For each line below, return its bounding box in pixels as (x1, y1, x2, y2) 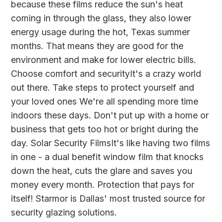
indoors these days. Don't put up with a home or (11, 110, 209, 121)
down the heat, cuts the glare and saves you (11, 166, 193, 176)
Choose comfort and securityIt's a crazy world (11, 68, 202, 79)
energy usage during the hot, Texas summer (11, 27, 190, 38)
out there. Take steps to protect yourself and (11, 82, 195, 93)
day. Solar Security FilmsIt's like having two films (11, 138, 211, 149)
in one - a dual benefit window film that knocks (11, 152, 204, 163)
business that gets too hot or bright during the (11, 124, 199, 135)
